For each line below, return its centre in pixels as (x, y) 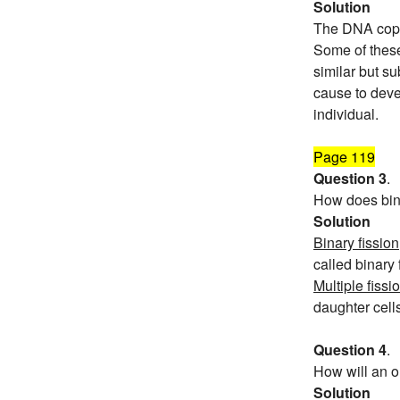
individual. (346, 114)
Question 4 (350, 350)
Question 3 (350, 179)
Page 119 (344, 157)
